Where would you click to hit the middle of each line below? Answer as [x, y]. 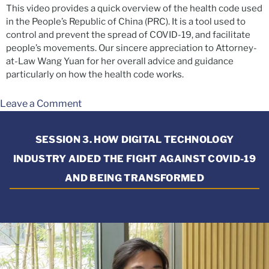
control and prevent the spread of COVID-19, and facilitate [128, 35]
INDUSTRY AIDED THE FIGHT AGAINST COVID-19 [134, 159]
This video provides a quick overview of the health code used [134, 9]
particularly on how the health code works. [95, 75]
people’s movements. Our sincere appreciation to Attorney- [131, 48]
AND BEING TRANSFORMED [134, 178]
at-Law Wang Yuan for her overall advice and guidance [120, 62]
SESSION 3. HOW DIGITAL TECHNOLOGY [134, 140]
